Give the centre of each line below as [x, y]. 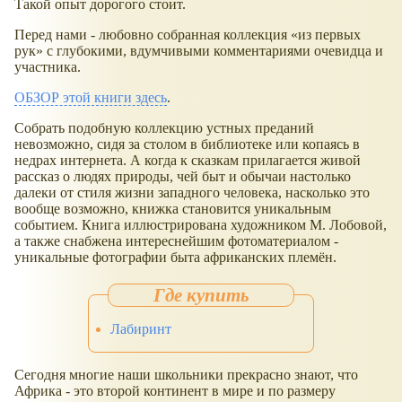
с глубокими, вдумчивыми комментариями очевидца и [213, 50]
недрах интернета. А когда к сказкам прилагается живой [188, 160]
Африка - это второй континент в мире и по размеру [175, 391]
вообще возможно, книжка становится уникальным [173, 208]
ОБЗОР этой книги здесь [91, 97]
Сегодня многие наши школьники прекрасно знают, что [186, 375]
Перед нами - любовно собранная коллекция [153, 34]
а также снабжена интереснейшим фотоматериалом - [176, 240]
